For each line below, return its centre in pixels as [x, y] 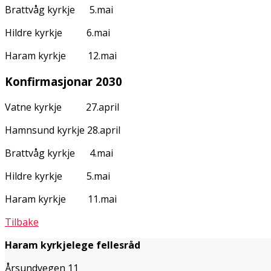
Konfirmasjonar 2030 [64, 81]
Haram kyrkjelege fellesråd [73, 245]
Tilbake [22, 222]
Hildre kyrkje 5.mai [76, 176]
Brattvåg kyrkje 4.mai [78, 153]
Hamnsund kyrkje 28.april [76, 130]
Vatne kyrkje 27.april [77, 107]
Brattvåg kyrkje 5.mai [78, 10]
